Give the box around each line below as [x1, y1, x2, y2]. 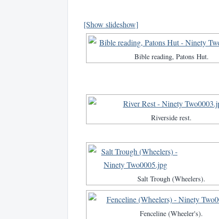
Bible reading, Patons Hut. [134, 52, 209, 62]
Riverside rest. [151, 113, 192, 123]
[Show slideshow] [84, 19, 138, 30]
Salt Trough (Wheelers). [137, 174, 205, 184]
